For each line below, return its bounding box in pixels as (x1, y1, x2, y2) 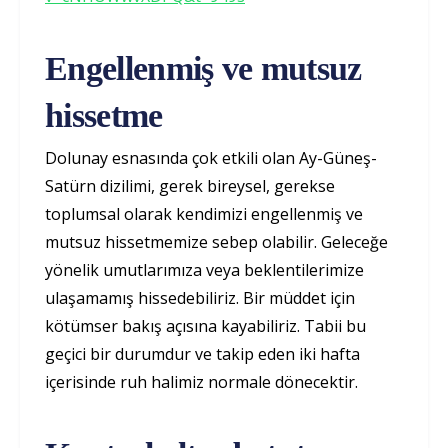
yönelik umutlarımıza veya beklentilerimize (45, 259, 364, 282)
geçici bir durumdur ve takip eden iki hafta (45, 343, 360, 366)
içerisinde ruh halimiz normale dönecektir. (45, 371, 358, 394)
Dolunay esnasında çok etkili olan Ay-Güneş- (45, 147, 377, 170)
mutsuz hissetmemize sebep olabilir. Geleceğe (45, 231, 388, 254)
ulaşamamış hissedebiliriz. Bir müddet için (45, 287, 355, 310)
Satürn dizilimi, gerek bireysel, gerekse (45, 175, 335, 198)
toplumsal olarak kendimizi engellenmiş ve (45, 203, 363, 226)
